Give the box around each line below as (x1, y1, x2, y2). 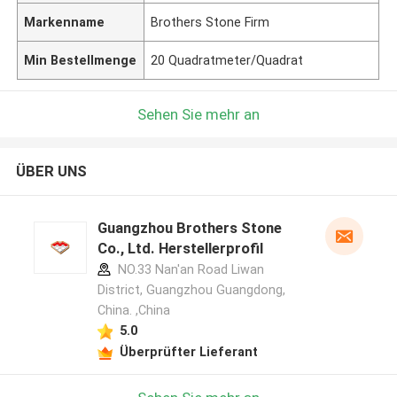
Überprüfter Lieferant (119, 344, 258, 359)
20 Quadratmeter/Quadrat (151, 52, 304, 67)
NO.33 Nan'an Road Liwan (113, 262, 264, 277)
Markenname (24, 14, 105, 29)
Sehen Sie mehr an (137, 105, 260, 123)
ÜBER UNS (15, 162, 87, 181)
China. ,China (97, 303, 170, 318)
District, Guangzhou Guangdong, (97, 283, 285, 298)
